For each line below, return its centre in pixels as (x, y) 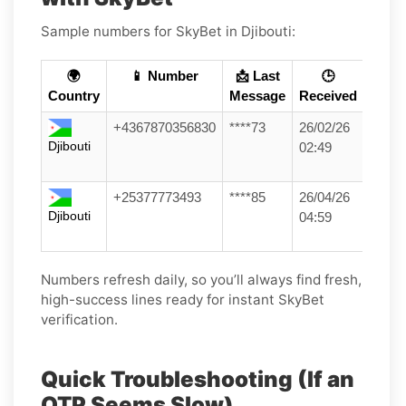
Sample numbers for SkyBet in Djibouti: (168, 31)
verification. (79, 319)
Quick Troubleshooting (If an (198, 379)
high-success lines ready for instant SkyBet (183, 299)
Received (328, 96)
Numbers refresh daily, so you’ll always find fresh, (201, 279)
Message (257, 96)
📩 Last (257, 76)
